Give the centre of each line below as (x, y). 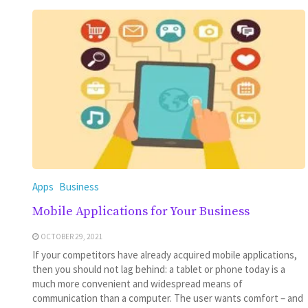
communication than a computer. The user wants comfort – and (167, 298)
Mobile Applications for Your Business (141, 211)
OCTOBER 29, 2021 (71, 236)
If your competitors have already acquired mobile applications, (164, 254)
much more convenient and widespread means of (137, 283)
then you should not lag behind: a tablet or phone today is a (158, 269)
